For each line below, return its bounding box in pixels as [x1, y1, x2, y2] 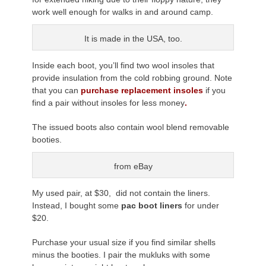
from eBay [113, 161, 153, 171]
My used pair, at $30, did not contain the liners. [32, 188, 210, 198]
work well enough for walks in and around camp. [32, 7, 213, 17]
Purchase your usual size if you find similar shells [32, 237, 216, 247]
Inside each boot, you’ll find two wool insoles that [32, 60, 214, 70]
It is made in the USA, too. [84, 33, 182, 43]
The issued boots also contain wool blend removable [32, 122, 229, 132]
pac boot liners [121, 200, 182, 210]
